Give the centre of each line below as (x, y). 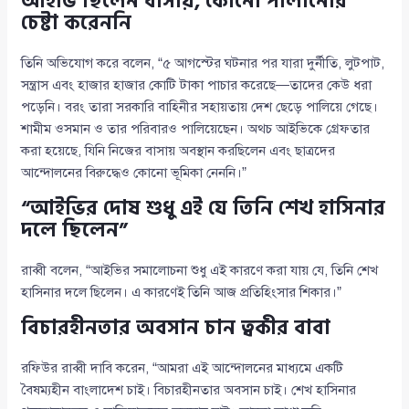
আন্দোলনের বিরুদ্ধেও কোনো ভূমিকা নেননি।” (134, 173)
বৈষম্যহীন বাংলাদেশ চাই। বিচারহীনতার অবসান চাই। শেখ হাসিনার (189, 390)
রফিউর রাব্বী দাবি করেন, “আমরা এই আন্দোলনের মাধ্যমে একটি (183, 368)
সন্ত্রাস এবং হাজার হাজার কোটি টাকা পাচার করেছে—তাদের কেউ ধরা (197, 85)
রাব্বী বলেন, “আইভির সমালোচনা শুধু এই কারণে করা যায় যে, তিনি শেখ (200, 271)
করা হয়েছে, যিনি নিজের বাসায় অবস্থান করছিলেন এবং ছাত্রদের (178, 151)
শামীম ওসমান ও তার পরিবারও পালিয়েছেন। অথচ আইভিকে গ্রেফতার (196, 129)
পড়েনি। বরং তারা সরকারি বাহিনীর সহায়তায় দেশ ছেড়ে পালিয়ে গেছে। (200, 107)
